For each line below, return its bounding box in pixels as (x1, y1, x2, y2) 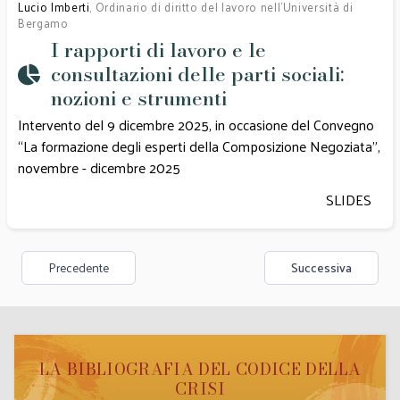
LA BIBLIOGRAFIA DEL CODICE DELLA (38, 357, 362, 381)
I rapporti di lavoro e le (51, 35, 266, 65)
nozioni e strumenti (51, 83, 227, 113)
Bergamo (18, 12, 69, 33)
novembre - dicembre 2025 (18, 154, 184, 180)
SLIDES (326, 187, 371, 212)
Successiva (291, 256, 352, 279)
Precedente (48, 256, 109, 279)
